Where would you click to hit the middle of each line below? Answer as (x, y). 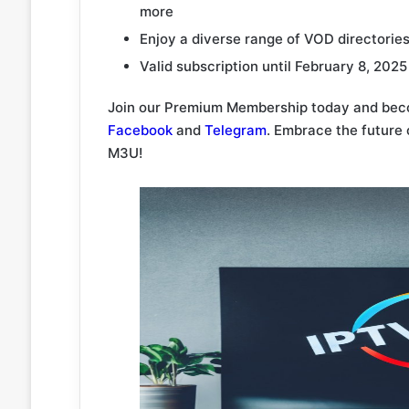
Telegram (235, 130)
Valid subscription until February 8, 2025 (273, 66)
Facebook (140, 130)
